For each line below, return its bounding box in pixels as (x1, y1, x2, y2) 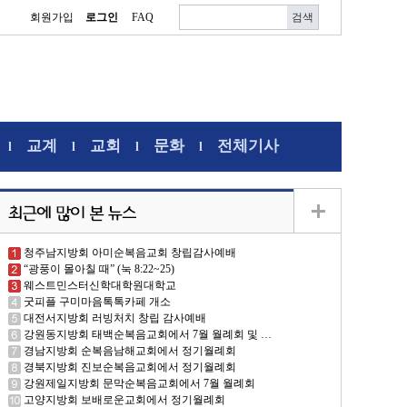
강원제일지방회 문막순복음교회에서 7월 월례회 (24, 377, 255, 390)
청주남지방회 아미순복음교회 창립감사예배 (24, 246, 236, 259)
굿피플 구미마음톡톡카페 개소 (24, 295, 171, 308)
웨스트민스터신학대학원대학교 (24, 279, 176, 292)
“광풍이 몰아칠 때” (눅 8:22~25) (24, 263, 174, 275)
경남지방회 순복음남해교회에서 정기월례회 (24, 344, 236, 357)
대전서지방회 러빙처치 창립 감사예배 (24, 312, 206, 324)
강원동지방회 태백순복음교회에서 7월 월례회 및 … (24, 328, 272, 341)
